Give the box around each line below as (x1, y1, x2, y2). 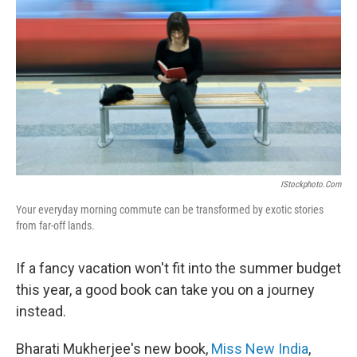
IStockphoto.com (280, 179, 341, 190)
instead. (16, 303, 66, 320)
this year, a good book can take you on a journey (16, 281, 315, 298)
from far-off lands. (16, 219, 95, 232)
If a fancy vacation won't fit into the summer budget (16, 260, 341, 277)
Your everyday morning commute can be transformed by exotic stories (16, 203, 324, 216)
